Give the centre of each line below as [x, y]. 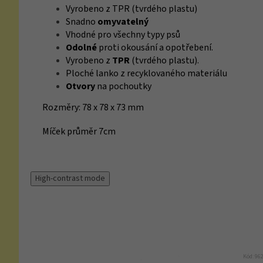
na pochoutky [123, 87]
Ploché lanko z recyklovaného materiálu [146, 74]
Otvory [80, 87]
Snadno [82, 22]
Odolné [81, 48]
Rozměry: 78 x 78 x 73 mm [93, 108]
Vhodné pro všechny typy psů [123, 35]
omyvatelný [123, 22]
